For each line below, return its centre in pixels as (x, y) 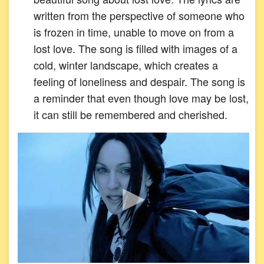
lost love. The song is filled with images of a (136, 48)
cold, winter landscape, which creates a (126, 65)
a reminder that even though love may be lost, (141, 98)
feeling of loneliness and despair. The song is (139, 81)
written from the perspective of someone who (139, 15)
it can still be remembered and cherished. (131, 114)
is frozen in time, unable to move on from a (134, 32)
